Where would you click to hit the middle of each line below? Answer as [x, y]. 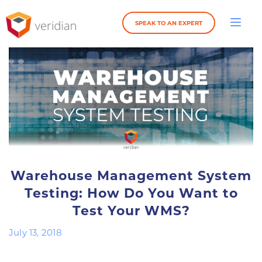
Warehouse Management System [131, 176]
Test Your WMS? [131, 211]
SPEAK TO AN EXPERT [169, 23]
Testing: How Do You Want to [131, 194]
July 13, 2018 [35, 233]
